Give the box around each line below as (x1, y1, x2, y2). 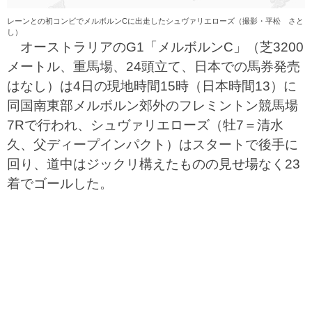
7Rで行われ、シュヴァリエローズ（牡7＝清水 (7, 118, 283, 132)
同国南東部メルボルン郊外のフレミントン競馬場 (7, 98, 298, 113)
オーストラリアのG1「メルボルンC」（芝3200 (7, 40, 304, 54)
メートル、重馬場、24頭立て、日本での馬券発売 (7, 59, 300, 74)
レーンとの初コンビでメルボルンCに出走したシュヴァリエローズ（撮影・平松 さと (7, 17, 304, 25)
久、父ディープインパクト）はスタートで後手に (7, 137, 298, 152)
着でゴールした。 (7, 176, 113, 191)
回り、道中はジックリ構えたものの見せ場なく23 (7, 157, 300, 171)
